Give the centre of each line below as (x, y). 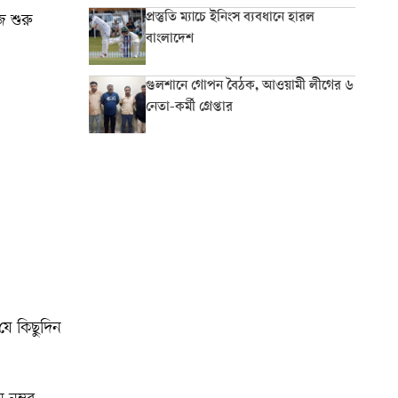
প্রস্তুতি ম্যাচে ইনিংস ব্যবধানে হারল (230, 18)
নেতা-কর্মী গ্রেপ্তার (189, 108)
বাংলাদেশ (170, 40)
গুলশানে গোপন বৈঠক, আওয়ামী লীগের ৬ (250, 87)
